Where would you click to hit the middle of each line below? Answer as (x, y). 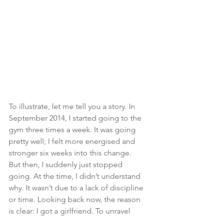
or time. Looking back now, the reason (76, 199)
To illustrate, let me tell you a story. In (73, 106)
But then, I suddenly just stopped (67, 164)
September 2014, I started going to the (76, 118)
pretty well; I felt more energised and (73, 141)
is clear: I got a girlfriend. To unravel (70, 211)
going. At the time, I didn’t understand (76, 176)
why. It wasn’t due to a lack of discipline (77, 187)
